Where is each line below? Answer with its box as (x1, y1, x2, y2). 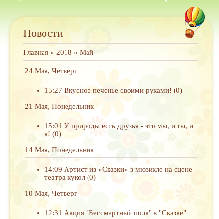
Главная (23, 48, 48, 56)
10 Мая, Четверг (25, 189, 77, 197)
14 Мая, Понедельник (25, 146, 94, 153)
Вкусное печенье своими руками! (64, 87, 172, 94)
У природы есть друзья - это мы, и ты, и (64, 122, 193, 130)
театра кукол (44, 174, 85, 181)
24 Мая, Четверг (25, 67, 77, 75)
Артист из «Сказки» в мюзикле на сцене (64, 165, 192, 173)
